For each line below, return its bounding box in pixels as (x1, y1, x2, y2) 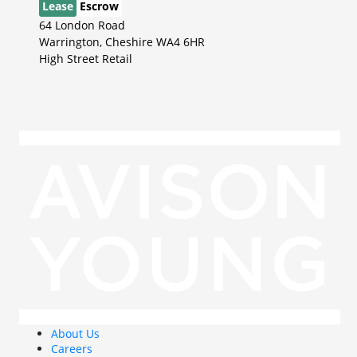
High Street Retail (39, 50, 132, 66)
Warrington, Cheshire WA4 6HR (39, 33, 205, 49)
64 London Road (39, 17, 125, 33)
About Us (51, 325, 100, 341)
